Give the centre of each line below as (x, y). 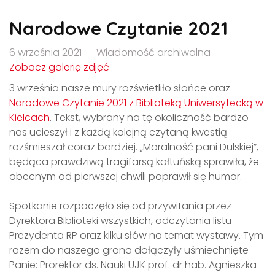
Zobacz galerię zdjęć (59, 67)
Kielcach (29, 117)
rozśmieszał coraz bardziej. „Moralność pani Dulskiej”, (134, 147)
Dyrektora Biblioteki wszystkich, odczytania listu (120, 220)
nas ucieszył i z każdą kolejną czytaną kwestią (118, 132)
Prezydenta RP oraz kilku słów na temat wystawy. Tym (136, 235)
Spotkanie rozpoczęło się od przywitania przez (120, 206)
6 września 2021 (45, 52)
